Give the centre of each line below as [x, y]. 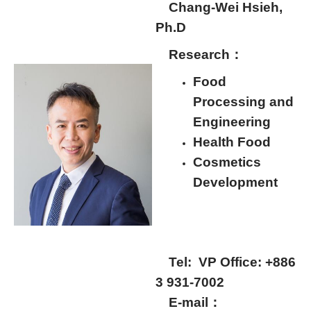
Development [235, 182]
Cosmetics [227, 162]
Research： [206, 54]
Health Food [235, 142]
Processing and [243, 101]
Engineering [232, 121]
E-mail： [188, 302]
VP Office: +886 [247, 262]
